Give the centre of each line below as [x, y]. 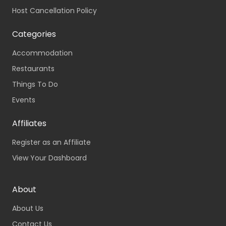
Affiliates [29, 124]
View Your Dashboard [49, 158]
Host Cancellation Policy [54, 11]
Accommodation [42, 53]
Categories [34, 34]
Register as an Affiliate [51, 143]
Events [24, 100]
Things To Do [35, 84]
